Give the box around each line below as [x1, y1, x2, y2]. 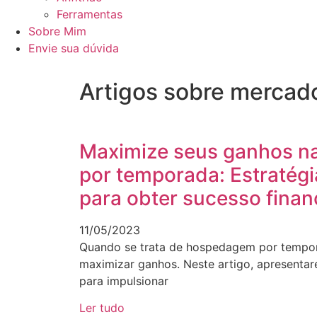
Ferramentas [57, 7, 122, 21]
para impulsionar [79, 274, 168, 288]
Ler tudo [79, 301, 125, 316]
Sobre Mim [28, 24, 86, 38]
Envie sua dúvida [28, 41, 119, 55]
